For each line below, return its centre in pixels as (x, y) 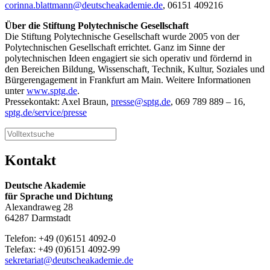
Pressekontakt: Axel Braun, (58, 101)
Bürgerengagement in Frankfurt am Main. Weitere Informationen (128, 80)
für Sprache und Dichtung (59, 196)
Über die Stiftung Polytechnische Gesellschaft (97, 25)
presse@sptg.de (141, 101)
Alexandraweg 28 (39, 207)
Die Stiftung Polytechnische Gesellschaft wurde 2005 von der (122, 36)
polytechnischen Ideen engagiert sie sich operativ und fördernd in (128, 58)
